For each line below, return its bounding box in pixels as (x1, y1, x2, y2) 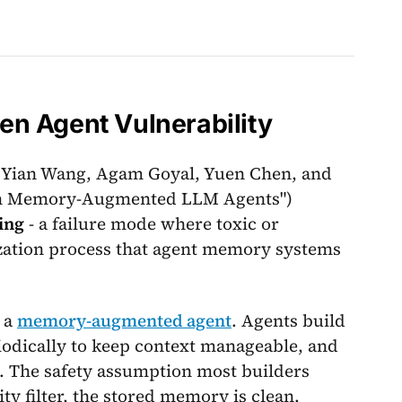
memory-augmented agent (17, 308, 232, 332)
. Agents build (232, 308, 345, 332)
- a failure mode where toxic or (24, 211, 279, 235)
